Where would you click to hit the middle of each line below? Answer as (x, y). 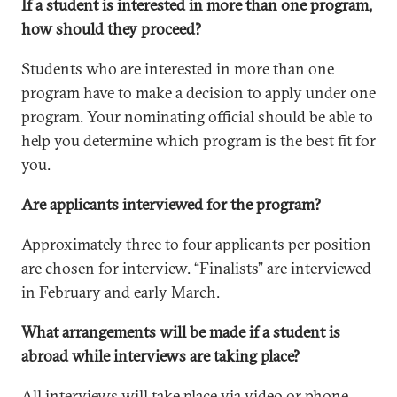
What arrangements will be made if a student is (181, 332)
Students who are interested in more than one (178, 69)
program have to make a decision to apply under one (198, 93)
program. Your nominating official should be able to (197, 117)
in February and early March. (121, 292)
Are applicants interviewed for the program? (171, 204)
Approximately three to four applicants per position (196, 244)
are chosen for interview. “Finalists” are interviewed (196, 268)
